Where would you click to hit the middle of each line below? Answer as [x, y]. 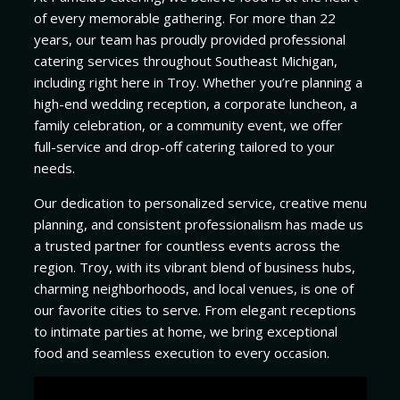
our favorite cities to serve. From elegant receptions [195, 309]
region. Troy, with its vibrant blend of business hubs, [194, 267]
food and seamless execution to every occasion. [181, 352]
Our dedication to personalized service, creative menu [200, 202]
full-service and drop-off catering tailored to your [184, 146]
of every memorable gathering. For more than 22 [184, 17]
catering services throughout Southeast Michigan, [185, 60]
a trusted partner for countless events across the [187, 245]
